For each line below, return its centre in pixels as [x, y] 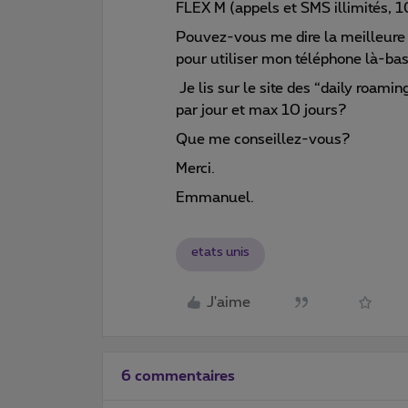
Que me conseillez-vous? [265, 139]
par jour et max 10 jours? [261, 110]
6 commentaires [178, 376]
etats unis [220, 252]
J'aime [229, 302]
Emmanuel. [215, 197]
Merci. [197, 168]
